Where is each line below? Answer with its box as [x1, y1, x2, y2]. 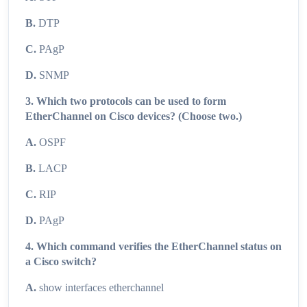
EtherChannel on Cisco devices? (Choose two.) [25, 110, 242, 123]
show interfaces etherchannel [36, 282, 164, 294]
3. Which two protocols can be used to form [25, 95, 226, 108]
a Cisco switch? [25, 256, 97, 268]
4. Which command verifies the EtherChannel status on [25, 241, 282, 253]
